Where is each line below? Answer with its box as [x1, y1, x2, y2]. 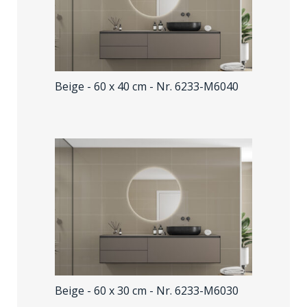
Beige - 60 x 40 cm [55, 79, 149, 94]
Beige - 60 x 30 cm [55, 283, 149, 298]
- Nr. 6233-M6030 [149, 283, 238, 298]
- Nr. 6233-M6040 [149, 79, 238, 94]
